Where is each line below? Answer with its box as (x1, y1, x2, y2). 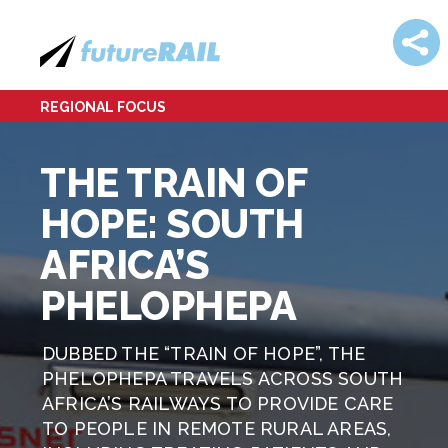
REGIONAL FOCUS (40, 99, 166, 115)
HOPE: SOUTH (40, 200, 304, 247)
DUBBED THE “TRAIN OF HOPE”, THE (42, 343, 366, 364)
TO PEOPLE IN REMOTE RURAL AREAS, (42, 418, 392, 439)
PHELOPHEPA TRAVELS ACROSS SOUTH (42, 368, 404, 389)
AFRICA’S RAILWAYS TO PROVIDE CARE (42, 393, 394, 414)
